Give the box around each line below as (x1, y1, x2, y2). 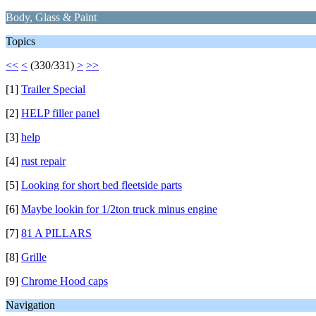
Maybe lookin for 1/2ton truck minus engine (21, 203, 217, 215)
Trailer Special (21, 83, 85, 95)
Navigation (6, 299, 55, 311)
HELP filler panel (21, 107, 99, 119)
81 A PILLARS (21, 227, 92, 239)
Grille (21, 251, 47, 263)
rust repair (21, 155, 66, 167)
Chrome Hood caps (21, 275, 108, 287)
